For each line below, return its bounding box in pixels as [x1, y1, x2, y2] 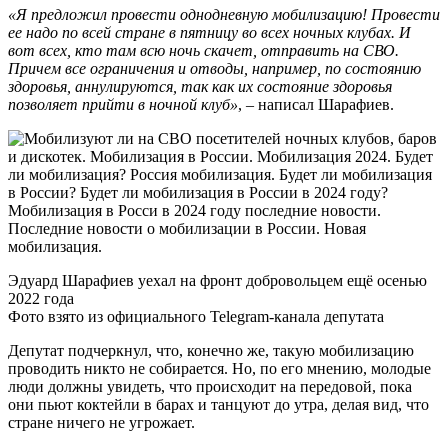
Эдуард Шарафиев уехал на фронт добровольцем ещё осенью [8, 271, 427, 289]
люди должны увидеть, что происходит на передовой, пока [8, 377, 412, 395]
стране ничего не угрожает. [8, 413, 195, 431]
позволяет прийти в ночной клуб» [8, 95, 238, 113]
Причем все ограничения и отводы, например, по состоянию [8, 59, 421, 77]
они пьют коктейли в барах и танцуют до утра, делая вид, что [8, 395, 429, 413]
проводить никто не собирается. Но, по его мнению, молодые [8, 359, 431, 377]
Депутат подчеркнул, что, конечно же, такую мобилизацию [8, 341, 414, 359]
